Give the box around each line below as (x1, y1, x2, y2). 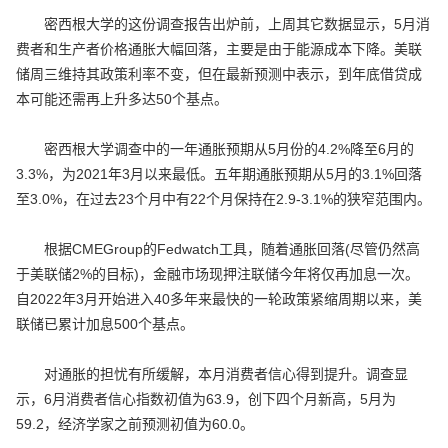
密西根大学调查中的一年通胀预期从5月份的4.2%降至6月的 (16, 141, 414, 158)
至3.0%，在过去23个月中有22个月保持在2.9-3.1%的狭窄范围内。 (16, 191, 431, 208)
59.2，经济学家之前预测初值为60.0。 (16, 416, 254, 433)
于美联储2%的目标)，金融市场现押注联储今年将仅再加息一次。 (16, 266, 419, 283)
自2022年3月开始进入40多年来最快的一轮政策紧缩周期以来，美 (16, 291, 422, 308)
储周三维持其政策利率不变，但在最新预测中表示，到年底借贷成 (16, 66, 422, 83)
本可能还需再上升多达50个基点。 (16, 91, 228, 108)
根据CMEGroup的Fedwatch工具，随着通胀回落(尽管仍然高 (16, 241, 420, 258)
